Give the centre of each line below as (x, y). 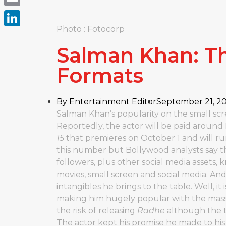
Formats (100, 75)
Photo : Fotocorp (94, 29)
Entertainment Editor (112, 102)
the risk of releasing (97, 211)
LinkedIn (22, 34)
